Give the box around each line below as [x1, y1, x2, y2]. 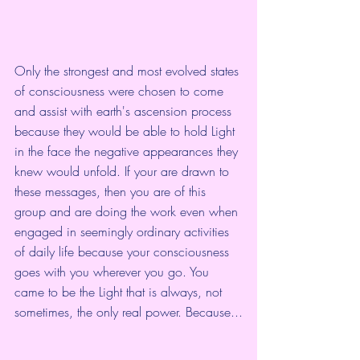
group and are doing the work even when [14, 202, 242, 221]
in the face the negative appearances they [14, 142, 242, 161]
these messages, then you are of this [14, 182, 210, 201]
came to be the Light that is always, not [14, 283, 226, 301]
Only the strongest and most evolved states [14, 62, 243, 80]
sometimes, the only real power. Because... [14, 303, 243, 321]
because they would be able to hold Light [14, 122, 239, 141]
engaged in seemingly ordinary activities [14, 223, 233, 241]
